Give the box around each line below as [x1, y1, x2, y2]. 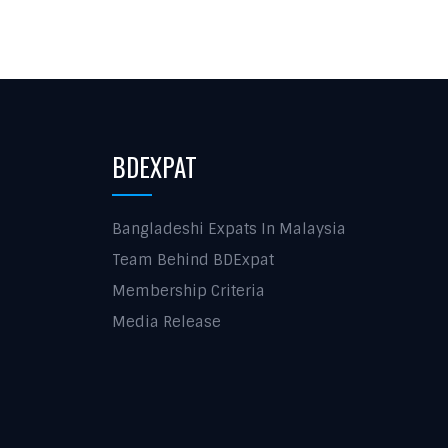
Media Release [112, 312, 221, 332]
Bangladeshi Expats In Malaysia [112, 219, 346, 239]
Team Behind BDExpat [112, 250, 274, 270]
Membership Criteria [112, 281, 265, 301]
